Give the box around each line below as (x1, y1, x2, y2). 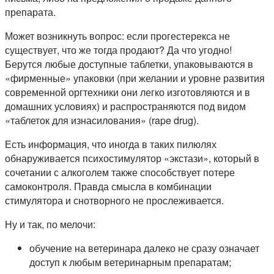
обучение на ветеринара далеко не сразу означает (29, 241, 259, 256)
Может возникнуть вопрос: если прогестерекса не (5, 29, 230, 43)
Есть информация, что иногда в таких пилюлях (5, 137, 217, 152)
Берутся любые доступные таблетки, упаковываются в (5, 57, 253, 72)
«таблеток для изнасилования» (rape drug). (5, 113, 199, 128)
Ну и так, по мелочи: (5, 217, 95, 232)
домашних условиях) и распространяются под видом (5, 99, 246, 114)
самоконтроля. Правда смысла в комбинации (5, 179, 212, 194)
